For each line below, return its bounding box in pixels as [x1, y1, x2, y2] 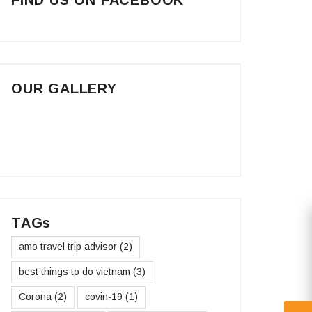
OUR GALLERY [11, 80, 117, 96]
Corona [19, 291, 52, 303]
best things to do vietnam [19, 266, 130, 278]
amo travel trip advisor [19, 241, 117, 253]
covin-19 [85, 291, 123, 303]
